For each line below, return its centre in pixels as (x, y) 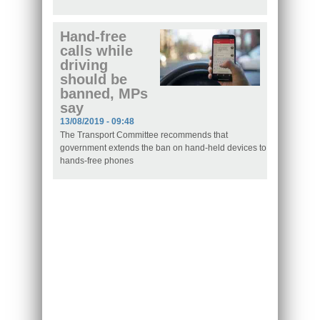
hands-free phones (97, 161)
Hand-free (93, 37)
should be (94, 80)
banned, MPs (104, 94)
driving (84, 65)
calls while (96, 51)
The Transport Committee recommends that (144, 135)
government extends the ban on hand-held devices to (163, 148)
